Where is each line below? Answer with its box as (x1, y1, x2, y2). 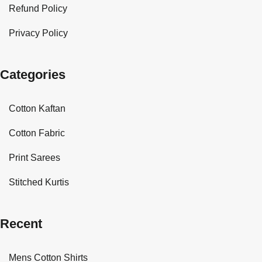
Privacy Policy (9, 27, 68, 38)
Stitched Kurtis (9, 177, 69, 187)
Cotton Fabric (9, 127, 65, 138)
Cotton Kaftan (9, 103, 65, 113)
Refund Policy (9, 3, 67, 13)
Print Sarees (9, 152, 60, 163)
